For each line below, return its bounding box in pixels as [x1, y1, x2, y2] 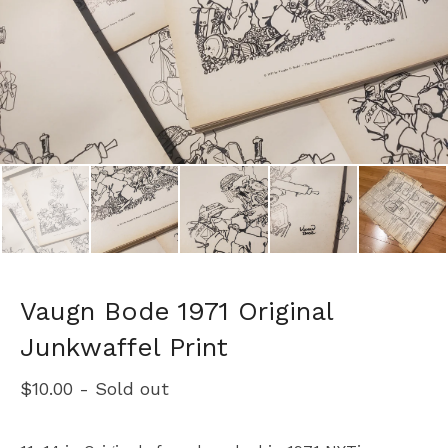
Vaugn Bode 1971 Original [20, 296, 333, 327]
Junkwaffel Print [20, 332, 228, 363]
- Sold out [79, 378, 169, 400]
